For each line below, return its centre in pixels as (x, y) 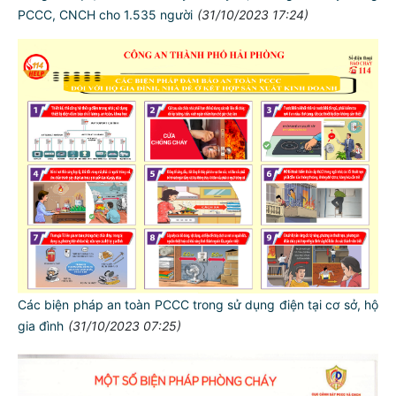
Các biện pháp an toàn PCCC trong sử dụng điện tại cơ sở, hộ (198, 305)
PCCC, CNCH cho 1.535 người (105, 14)
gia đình (41, 326)
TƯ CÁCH (201, 373)
